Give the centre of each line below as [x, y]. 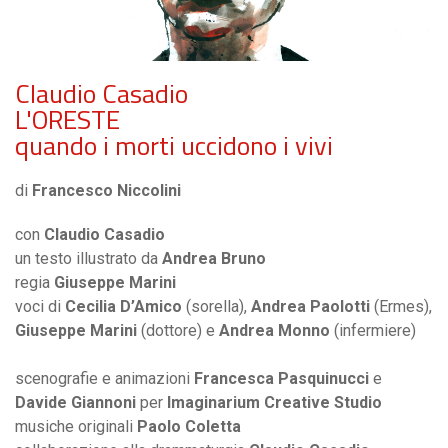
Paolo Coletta [189, 426]
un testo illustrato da [88, 258]
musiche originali [76, 426]
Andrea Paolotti [310, 306]
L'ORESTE [67, 119]
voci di [40, 306]
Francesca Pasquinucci [281, 378]
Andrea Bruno [214, 258]
